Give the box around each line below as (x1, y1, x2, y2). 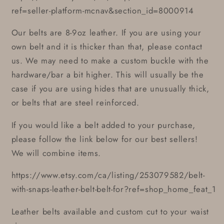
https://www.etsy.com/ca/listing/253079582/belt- (11, 169, 205, 181)
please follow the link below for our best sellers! (11, 132, 198, 145)
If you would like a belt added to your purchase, (11, 118, 195, 131)
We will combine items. (11, 146, 101, 159)
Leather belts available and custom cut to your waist (11, 205, 209, 217)
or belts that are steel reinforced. (11, 96, 139, 109)
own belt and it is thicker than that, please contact (11, 40, 202, 53)
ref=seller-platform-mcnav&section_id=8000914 (11, 4, 194, 16)
